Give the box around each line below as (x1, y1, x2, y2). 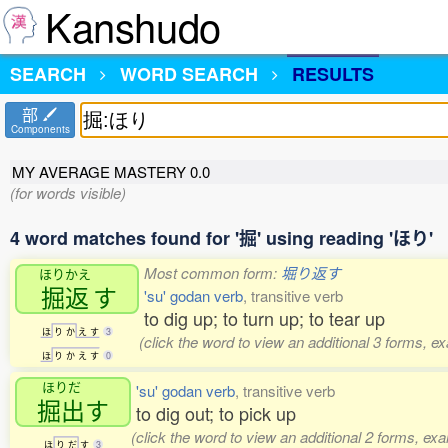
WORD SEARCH (120, 61, 258, 87)
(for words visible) (10, 182, 126, 203)
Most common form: (144, 262, 281, 283)
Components (10, 122, 70, 136)
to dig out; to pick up (136, 400, 296, 426)
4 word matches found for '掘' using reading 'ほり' (10, 225, 433, 251)
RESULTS (292, 61, 374, 87)
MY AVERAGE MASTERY (12, 161, 190, 182)
